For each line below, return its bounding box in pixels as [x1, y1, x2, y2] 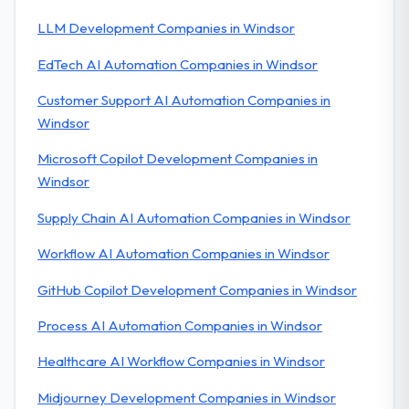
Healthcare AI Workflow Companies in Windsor [37, 352, 325, 371]
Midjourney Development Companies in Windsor [37, 388, 336, 406]
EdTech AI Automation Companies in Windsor [37, 55, 318, 73]
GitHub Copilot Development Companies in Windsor [37, 280, 357, 299]
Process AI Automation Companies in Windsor [37, 316, 322, 334]
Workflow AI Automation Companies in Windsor [37, 245, 330, 263]
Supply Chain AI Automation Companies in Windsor [37, 208, 351, 226]
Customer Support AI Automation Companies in [37, 90, 330, 109]
